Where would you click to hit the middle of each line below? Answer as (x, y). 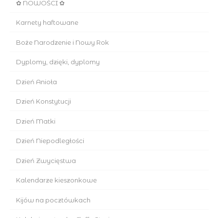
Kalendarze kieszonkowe (56, 180)
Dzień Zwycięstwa (46, 160)
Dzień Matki (36, 121)
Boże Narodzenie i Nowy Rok (62, 42)
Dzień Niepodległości (50, 141)
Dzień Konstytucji (43, 101)
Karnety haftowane (47, 23)
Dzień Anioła (36, 82)
